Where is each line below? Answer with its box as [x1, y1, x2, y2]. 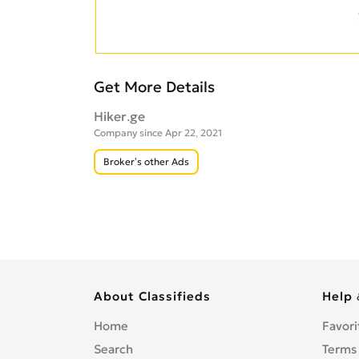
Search [94, 341, 133, 357]
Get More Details [94, 78, 215, 97]
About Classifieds [94, 288, 211, 305]
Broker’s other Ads [103, 155, 189, 168]
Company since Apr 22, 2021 [94, 127, 222, 139]
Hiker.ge [94, 108, 145, 125]
